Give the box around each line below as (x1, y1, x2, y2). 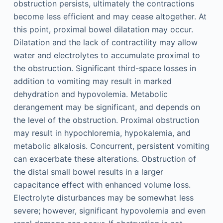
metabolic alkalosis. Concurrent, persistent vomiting (13, 141, 210, 151)
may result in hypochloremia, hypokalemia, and (13, 128, 191, 138)
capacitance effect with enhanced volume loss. (13, 180, 191, 190)
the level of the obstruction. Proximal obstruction (13, 115, 199, 125)
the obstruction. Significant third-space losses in (13, 63, 196, 73)
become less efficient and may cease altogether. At (13, 11, 207, 21)
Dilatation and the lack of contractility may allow (13, 37, 198, 47)
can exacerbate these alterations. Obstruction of (13, 154, 196, 164)
